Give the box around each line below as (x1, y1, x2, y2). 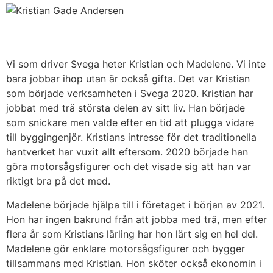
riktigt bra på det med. (6, 175, 116, 188)
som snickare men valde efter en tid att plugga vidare (6, 116, 254, 129)
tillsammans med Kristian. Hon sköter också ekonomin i (6, 257, 261, 269)
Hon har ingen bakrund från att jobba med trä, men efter (6, 213, 267, 225)
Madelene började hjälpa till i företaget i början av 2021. (6, 198, 264, 211)
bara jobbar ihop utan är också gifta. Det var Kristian (6, 73, 250, 85)
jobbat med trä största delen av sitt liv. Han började (6, 102, 245, 115)
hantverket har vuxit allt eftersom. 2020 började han (6, 146, 248, 158)
